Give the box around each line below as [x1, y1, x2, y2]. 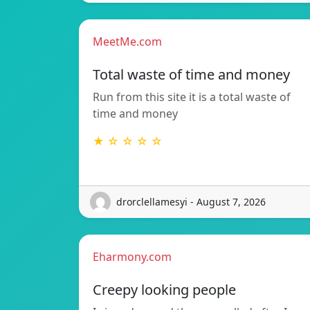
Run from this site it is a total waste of [93, 89, 291, 104]
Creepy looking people [93, 280, 236, 299]
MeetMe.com [93, 33, 162, 49]
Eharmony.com [93, 248, 172, 264]
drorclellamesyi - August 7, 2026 [116, 195, 266, 209]
